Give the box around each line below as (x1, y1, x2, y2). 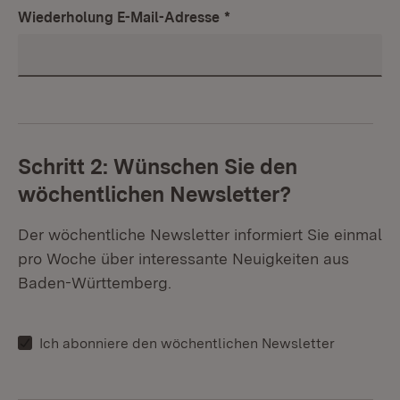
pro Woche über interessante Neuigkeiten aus (18, 249, 349, 268)
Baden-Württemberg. (18, 273, 171, 292)
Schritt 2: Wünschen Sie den (18, 154, 297, 179)
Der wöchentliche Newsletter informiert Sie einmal (18, 225, 382, 244)
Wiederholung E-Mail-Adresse (18, 9, 220, 26)
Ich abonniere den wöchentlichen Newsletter (39, 335, 335, 352)
